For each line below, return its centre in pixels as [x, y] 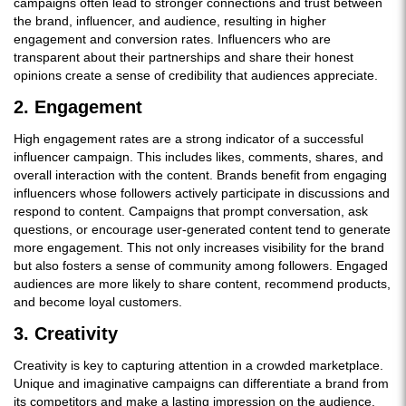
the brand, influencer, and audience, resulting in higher [170, 21]
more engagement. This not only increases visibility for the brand [199, 247]
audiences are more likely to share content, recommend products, [202, 284]
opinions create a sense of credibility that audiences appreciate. [196, 75]
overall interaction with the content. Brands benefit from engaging [200, 175]
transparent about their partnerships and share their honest [184, 57]
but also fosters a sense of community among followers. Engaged [201, 266]
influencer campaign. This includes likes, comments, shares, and [198, 157]
